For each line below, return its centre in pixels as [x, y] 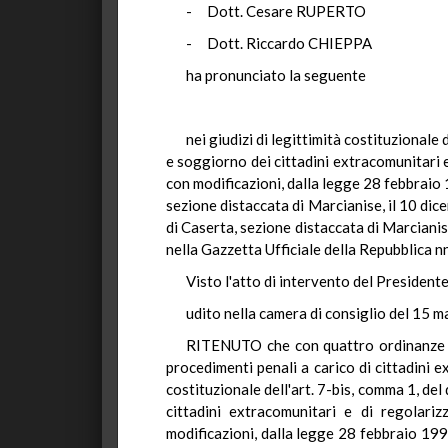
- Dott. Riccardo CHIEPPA [279, 43]
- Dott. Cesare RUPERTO [276, 11]
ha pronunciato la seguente [276, 75]
